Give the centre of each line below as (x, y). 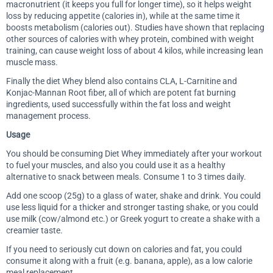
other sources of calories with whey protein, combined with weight (130, 39)
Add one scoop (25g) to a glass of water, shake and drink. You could (133, 195)
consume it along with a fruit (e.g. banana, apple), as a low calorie (129, 261)
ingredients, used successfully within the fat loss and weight (119, 104)
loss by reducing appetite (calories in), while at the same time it (123, 16)
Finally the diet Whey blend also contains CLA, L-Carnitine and (122, 81)
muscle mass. (32, 62)
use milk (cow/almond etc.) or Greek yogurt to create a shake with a (133, 218)
